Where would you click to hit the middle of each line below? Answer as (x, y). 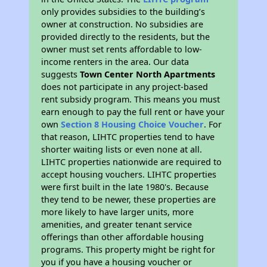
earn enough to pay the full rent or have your (133, 112)
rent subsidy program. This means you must (131, 100)
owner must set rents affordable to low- (122, 49)
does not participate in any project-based (125, 87)
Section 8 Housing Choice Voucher (133, 125)
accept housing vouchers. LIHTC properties (129, 175)
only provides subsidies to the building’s (123, 12)
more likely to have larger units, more (118, 212)
